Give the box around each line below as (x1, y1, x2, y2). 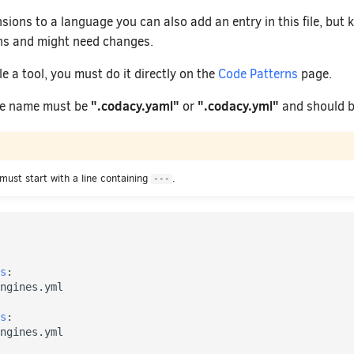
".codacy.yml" (198, 96, 279, 115)
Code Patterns (218, 65, 298, 82)
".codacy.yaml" (91, 96, 179, 115)
